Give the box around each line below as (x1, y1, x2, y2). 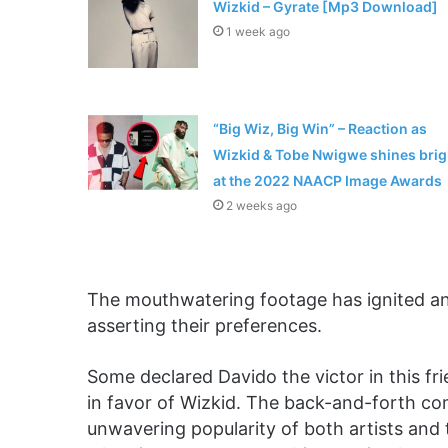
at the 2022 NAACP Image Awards (212, 172, 442, 190)
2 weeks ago (225, 198, 297, 214)
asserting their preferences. (87, 315, 322, 337)
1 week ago (225, 24, 290, 40)
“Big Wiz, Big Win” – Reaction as (212, 120, 427, 138)
